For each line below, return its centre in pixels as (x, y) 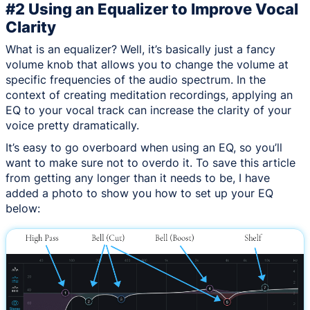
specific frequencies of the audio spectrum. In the (136, 79)
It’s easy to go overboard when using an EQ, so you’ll (144, 147)
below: (23, 208)
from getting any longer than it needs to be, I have (138, 177)
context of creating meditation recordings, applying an (149, 94)
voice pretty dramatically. (72, 125)
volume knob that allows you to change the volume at (147, 64)
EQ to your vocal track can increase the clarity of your (148, 110)
